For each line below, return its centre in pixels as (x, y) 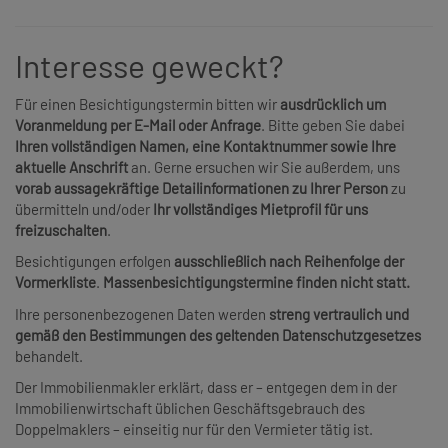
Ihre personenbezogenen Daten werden (142, 313)
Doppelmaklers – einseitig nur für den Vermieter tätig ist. (194, 429)
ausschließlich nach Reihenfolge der (289, 261)
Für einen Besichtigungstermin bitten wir (147, 103)
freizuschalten (61, 229)
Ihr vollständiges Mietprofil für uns (260, 208)
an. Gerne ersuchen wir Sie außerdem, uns (264, 166)
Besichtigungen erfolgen (94, 261)
